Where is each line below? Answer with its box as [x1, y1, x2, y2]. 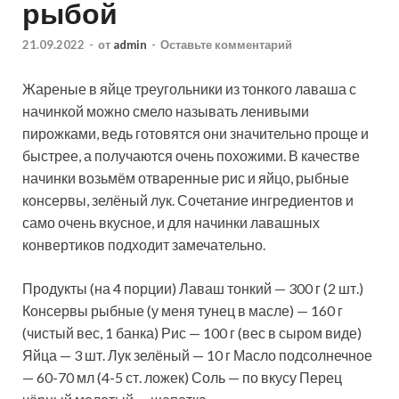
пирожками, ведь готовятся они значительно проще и [22, 125, 369, 142]
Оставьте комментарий [160, 37, 292, 53]
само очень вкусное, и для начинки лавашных [22, 214, 320, 232]
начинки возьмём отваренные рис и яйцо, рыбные [22, 169, 349, 187]
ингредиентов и [251, 191, 354, 209]
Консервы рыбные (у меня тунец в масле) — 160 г [22, 302, 343, 320]
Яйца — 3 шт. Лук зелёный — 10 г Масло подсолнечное [22, 346, 372, 364]
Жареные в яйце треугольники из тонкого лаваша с [22, 80, 356, 98]
